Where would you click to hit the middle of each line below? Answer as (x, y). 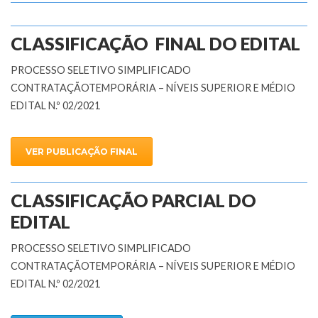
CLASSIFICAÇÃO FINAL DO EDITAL (155, 43)
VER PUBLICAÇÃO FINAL (82, 152)
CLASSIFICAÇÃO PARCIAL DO (133, 200)
